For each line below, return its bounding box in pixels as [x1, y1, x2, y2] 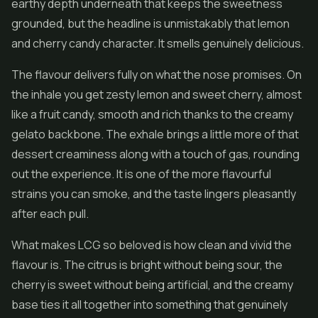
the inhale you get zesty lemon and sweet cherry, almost [11, 87, 302, 102]
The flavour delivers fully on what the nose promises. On [11, 67, 302, 82]
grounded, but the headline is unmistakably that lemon [11, 16, 290, 31]
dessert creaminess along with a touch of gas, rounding [11, 146, 300, 162]
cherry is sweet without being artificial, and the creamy [11, 277, 293, 292]
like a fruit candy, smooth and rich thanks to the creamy [11, 106, 293, 122]
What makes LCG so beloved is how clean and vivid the [11, 237, 292, 253]
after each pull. [11, 206, 89, 221]
